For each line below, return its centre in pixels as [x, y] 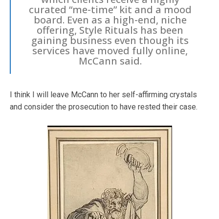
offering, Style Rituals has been [110, 30]
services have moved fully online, [110, 50]
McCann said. [110, 61]
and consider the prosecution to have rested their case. [104, 107]
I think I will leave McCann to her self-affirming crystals [103, 94]
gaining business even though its [110, 40]
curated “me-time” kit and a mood [110, 9]
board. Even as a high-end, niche [110, 20]
